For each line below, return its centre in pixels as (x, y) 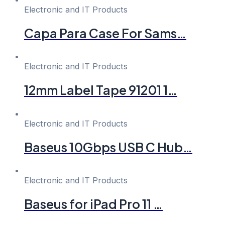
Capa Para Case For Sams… (105, 33)
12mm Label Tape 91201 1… (101, 90)
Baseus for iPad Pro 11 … (93, 204)
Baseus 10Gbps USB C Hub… (108, 147)
